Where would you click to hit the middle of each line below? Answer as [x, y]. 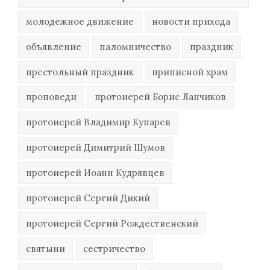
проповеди [51, 97]
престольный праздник [80, 72]
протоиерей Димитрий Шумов [95, 148]
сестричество [115, 248]
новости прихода [191, 21]
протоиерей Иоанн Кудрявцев [95, 172]
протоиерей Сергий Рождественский [112, 223]
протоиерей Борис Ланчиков [161, 97]
